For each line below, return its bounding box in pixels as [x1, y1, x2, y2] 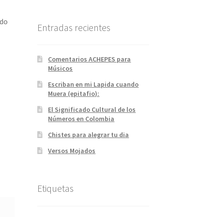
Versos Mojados [48, 146, 96, 155]
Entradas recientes [37, 21, 110, 33]
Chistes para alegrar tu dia [48, 130, 129, 139]
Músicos [48, 64, 73, 73]
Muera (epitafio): [48, 89, 100, 98]
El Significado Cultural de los [48, 105, 136, 114]
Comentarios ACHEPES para [48, 55, 131, 64]
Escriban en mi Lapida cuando [48, 80, 139, 89]
